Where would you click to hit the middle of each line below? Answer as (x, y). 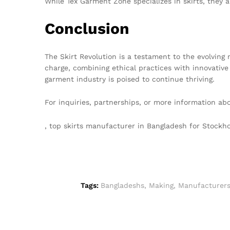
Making (161, 186)
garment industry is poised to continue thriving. (130, 79)
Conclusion (87, 28)
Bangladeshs (122, 186)
